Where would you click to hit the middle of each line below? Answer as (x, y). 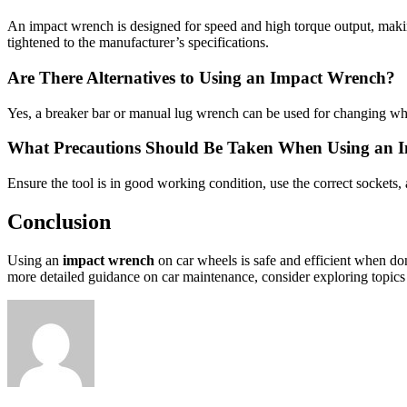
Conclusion (59, 221)
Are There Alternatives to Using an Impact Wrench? (201, 77)
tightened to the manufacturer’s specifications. (138, 43)
